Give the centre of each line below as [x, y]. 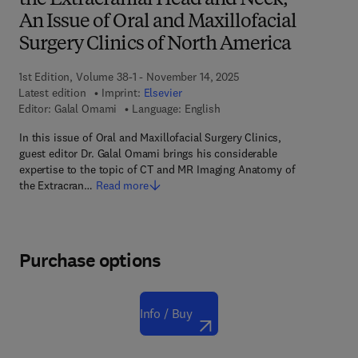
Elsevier [163, 93]
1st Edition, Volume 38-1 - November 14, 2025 [129, 77]
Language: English [176, 109]
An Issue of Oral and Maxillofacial [158, 22]
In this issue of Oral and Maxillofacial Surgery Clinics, [151, 137]
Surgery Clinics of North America [155, 45]
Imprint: [122, 93]
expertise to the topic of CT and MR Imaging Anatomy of [157, 169]
